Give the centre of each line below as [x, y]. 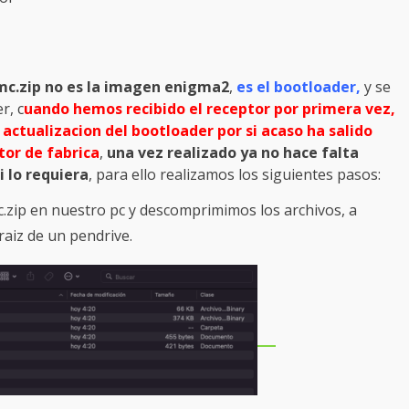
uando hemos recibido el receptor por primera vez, [210, 108]
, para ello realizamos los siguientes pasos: [235, 174]
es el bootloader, [299, 86]
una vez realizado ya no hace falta [233, 152]
